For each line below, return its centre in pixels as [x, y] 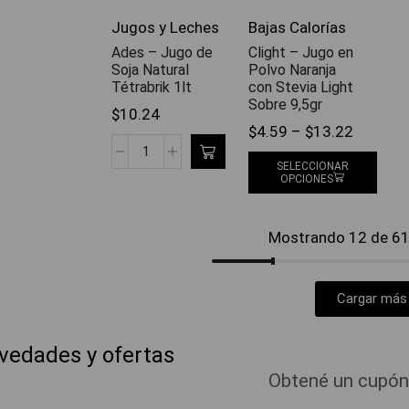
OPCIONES [307, 178]
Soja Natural [150, 70]
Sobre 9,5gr [285, 105]
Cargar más [372, 299]
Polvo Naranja [292, 70]
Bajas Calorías [297, 28]
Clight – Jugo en [301, 53]
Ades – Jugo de [162, 53]
